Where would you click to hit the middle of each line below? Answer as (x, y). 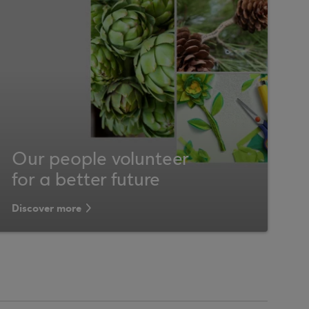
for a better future (86, 181)
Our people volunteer (100, 160)
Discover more (47, 208)
